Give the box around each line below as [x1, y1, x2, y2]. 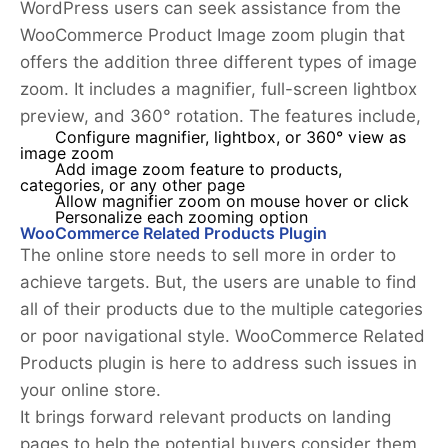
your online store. [20, 380, 161, 401]
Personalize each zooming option [55, 208, 308, 228]
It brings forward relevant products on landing [20, 407, 391, 428]
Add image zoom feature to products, [55, 160, 342, 180]
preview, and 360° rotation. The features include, [20, 106, 421, 127]
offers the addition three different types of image [20, 52, 417, 73]
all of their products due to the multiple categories [20, 299, 423, 320]
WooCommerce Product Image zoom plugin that [20, 25, 405, 46]
